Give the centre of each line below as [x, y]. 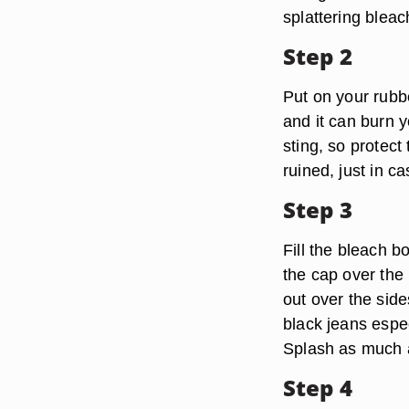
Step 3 [318, 210]
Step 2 [318, 56]
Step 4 [318, 388]
